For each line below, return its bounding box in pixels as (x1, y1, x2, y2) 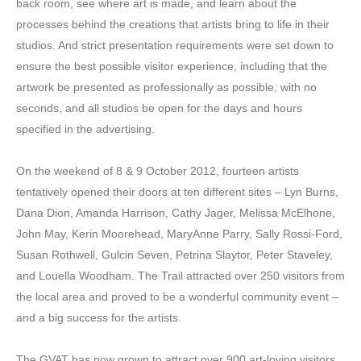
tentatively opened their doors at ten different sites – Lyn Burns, (16, 185, 338, 198)
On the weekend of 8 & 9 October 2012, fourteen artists (16, 164, 299, 177)
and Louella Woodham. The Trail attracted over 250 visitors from (16, 268, 345, 282)
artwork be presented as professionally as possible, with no (16, 80, 317, 93)
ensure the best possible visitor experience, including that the (16, 59, 327, 73)
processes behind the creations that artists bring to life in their (16, 17, 330, 31)
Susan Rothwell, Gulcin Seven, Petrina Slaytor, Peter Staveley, (16, 247, 333, 261)
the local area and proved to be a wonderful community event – (16, 289, 338, 303)
